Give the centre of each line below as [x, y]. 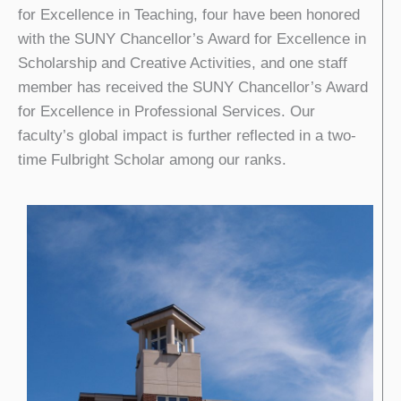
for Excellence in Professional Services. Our [166, 111]
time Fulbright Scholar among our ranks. [152, 159]
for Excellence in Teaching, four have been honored [189, 14]
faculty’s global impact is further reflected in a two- [187, 135]
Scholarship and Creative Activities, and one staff [183, 63]
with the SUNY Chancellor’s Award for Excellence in [192, 38]
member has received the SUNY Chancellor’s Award [193, 87]
